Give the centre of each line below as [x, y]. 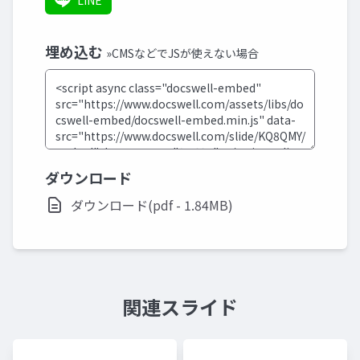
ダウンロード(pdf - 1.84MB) [152, 205]
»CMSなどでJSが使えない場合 [182, 53]
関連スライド [180, 307]
